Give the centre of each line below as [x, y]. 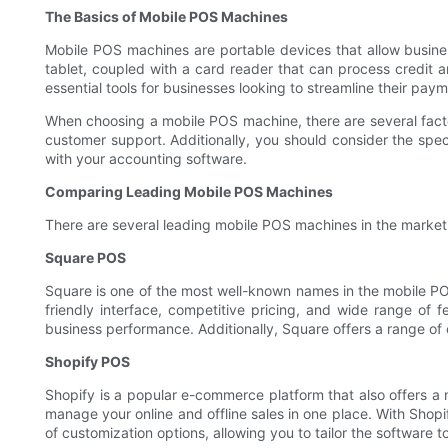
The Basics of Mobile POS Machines [166, 17]
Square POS [85, 258]
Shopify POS [87, 362]
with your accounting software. [146, 159]
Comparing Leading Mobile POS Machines [189, 192]
